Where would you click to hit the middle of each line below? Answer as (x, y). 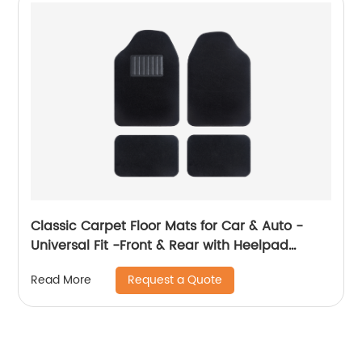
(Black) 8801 (72, 265)
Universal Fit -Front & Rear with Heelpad (160, 245)
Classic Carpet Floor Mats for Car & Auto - (167, 226)
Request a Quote (175, 280)
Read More (61, 280)
